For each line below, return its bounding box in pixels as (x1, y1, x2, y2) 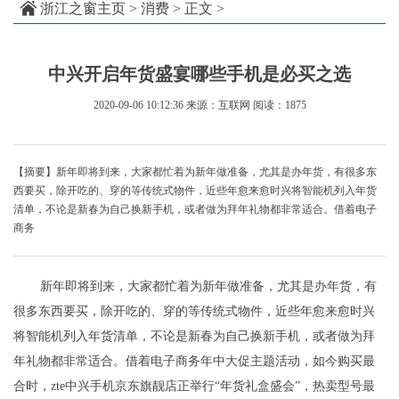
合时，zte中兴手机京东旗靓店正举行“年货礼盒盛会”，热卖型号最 (13, 379, 375, 394)
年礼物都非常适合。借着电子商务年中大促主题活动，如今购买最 (13, 354, 375, 369)
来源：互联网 (185, 99, 250, 112)
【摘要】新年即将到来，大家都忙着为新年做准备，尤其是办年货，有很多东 (13, 166, 377, 179)
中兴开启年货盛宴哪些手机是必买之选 (48, 64, 351, 85)
